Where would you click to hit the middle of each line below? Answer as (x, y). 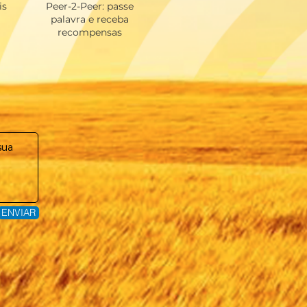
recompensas (89, 32)
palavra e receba (89, 19)
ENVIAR (19, 212)
